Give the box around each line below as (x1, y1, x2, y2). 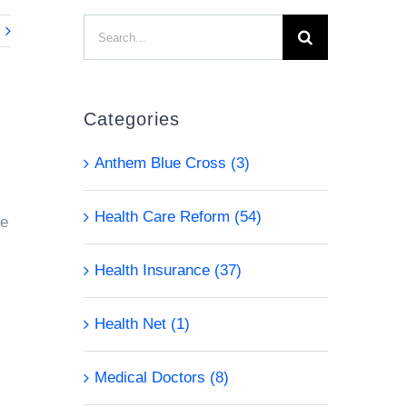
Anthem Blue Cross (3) (94, 154, 250, 172)
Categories (83, 109, 180, 129)
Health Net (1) (94, 315, 190, 333)
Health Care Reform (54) (94, 208, 262, 225)
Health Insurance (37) (94, 262, 242, 279)
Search (82, 22, 131, 39)
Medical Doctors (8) (94, 369, 229, 386)
